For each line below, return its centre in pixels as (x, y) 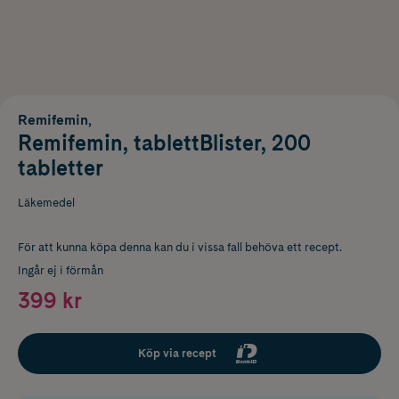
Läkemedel (46, 202)
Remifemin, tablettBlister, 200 (164, 142)
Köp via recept (177, 353)
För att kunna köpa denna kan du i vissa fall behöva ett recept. (180, 247)
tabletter (61, 167)
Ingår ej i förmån (61, 270)
